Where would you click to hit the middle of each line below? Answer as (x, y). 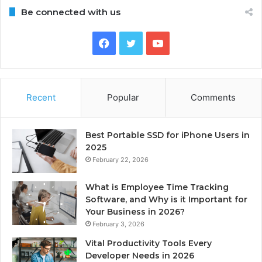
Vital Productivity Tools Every (149, 243)
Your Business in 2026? (135, 211)
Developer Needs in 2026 (140, 255)
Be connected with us (71, 12)
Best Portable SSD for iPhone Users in (168, 135)
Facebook (133, 42)
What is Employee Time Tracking (157, 187)
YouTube (184, 42)
